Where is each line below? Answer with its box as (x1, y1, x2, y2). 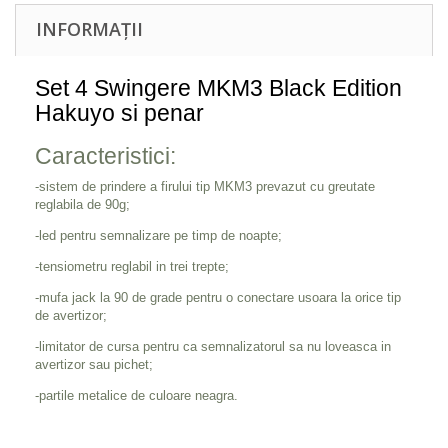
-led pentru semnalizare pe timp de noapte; (35, 227, 282, 243)
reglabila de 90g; (35, 196, 130, 212)
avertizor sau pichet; (35, 356, 153, 372)
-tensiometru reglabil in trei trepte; (35, 258, 229, 274)
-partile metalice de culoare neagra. (35, 387, 238, 403)
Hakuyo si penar (35, 99, 204, 126)
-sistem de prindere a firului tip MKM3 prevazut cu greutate (35, 178, 375, 194)
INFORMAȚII (36, 16, 143, 41)
